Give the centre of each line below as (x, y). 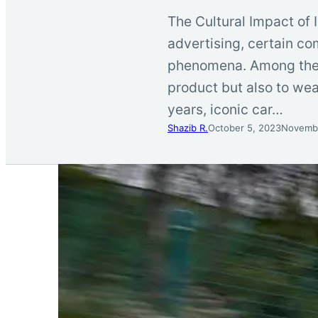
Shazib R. (188, 127)
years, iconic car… (225, 109)
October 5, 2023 (245, 127)
